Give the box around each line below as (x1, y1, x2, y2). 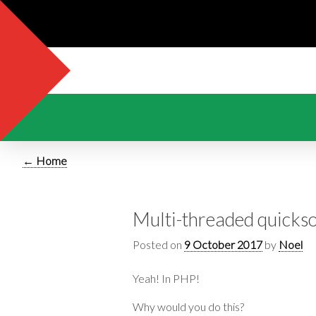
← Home (23, 154, 67, 167)
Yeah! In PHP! (133, 272, 200, 285)
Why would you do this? (133, 300, 244, 313)
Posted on (133, 238, 184, 251)
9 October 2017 (184, 238, 262, 251)
